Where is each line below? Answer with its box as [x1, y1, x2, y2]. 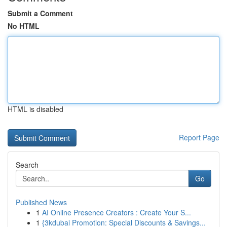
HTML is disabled [8, 104, 63, 114]
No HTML [8, 21, 40, 31]
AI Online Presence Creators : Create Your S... [42, 207, 191, 217]
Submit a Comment [8, 8, 73, 18]
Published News [16, 197, 67, 207]
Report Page [179, 132, 219, 142]
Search [16, 160, 39, 170]
